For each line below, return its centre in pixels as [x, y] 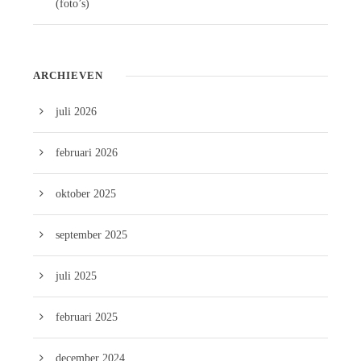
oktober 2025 [86, 194]
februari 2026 [87, 153]
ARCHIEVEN [68, 76]
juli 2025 [76, 276]
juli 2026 [76, 112]
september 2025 [91, 235]
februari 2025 [87, 317]
